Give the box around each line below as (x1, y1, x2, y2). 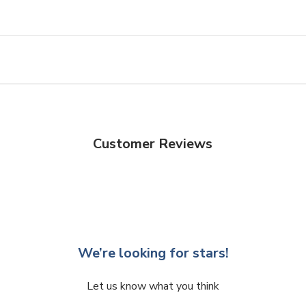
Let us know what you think (87, 278, 219, 294)
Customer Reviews (93, 134, 213, 153)
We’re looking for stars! (77, 243, 229, 262)
